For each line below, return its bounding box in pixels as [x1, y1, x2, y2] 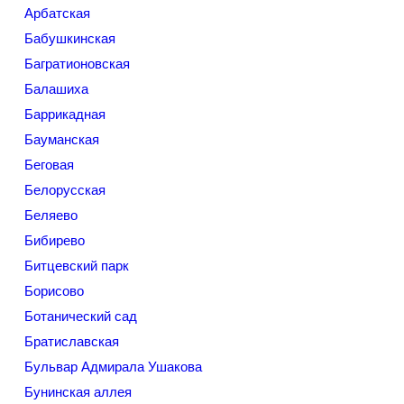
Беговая [24, 157, 74, 172]
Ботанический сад [24, 308, 137, 324]
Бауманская [24, 132, 99, 147]
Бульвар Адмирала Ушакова [24, 359, 202, 374]
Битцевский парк [24, 258, 129, 273]
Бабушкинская [24, 31, 115, 46]
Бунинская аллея [24, 384, 132, 399]
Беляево [24, 207, 78, 223]
